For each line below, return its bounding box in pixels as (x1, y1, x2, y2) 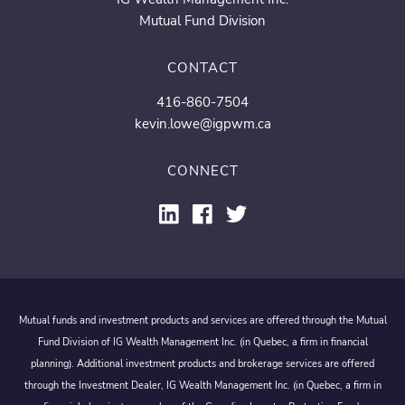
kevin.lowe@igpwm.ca (134, 114, 271, 133)
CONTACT (167, 58, 238, 77)
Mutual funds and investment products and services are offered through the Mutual (18, 313, 387, 327)
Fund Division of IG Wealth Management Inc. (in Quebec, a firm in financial (37, 334, 368, 349)
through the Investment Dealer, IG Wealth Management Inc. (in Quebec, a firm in (24, 378, 381, 392)
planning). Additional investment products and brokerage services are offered (31, 356, 374, 371)
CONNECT (166, 161, 239, 180)
